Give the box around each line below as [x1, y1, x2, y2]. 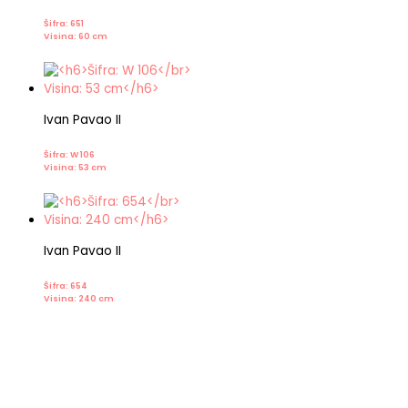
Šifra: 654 [44, 280, 87, 292]
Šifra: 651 [44, 16, 84, 29]
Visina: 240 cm [44, 292, 114, 305]
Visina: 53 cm [44, 160, 107, 173]
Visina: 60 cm [44, 29, 107, 42]
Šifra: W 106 [44, 148, 95, 160]
